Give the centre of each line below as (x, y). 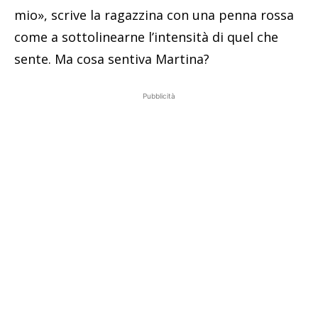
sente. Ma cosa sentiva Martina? (112, 59)
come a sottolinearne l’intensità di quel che (146, 37)
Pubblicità (159, 95)
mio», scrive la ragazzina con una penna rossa (154, 15)
